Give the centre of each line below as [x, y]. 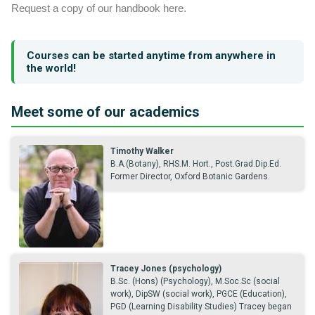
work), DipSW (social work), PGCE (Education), [199, 294]
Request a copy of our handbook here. [99, 8]
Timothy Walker [142, 151]
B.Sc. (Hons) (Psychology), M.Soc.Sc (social [195, 281]
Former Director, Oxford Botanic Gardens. [190, 176]
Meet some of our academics [105, 112]
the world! [51, 68]
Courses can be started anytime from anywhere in [151, 56]
